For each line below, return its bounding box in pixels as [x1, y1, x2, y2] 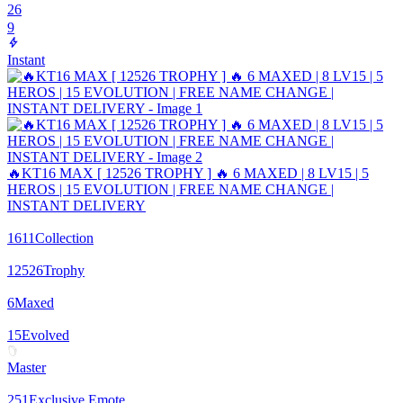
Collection [35, 230, 94, 246]
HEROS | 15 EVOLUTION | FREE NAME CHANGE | [7, 182, 334, 198]
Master [7, 360, 46, 376]
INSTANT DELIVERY [7, 198, 146, 214]
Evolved [22, 327, 69, 344]
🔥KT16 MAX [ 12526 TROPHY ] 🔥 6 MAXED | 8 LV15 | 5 [7, 166, 369, 182]
